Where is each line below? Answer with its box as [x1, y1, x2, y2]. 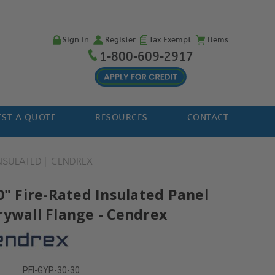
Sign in [62, 35, 89, 45]
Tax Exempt [149, 35, 191, 45]
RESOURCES [95, 112, 148, 123]
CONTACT [187, 112, 229, 123]
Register [104, 35, 136, 45]
